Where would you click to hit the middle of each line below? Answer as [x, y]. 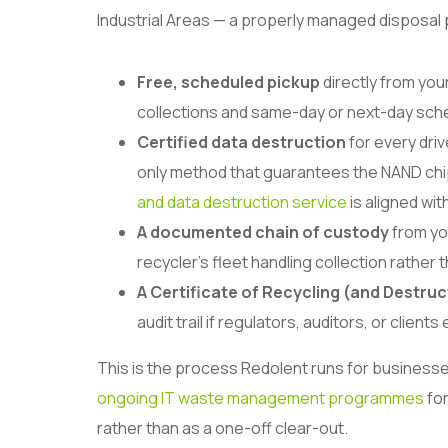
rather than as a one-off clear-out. [222, 427]
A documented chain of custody [264, 231]
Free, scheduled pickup [230, 81]
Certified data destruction [243, 141]
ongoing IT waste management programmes [260, 397]
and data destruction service [242, 201]
